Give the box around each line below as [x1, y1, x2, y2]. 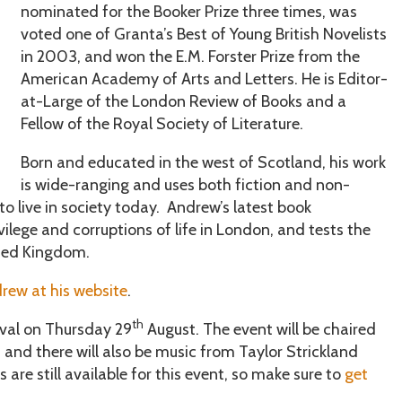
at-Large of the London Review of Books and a [20, 91, 346, 111]
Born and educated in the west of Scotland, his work [20, 152, 386, 172]
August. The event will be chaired [144, 319, 377, 339]
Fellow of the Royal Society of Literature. [20, 113, 303, 134]
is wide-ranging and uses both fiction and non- [20, 174, 350, 195]
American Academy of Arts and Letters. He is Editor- [20, 68, 388, 89]
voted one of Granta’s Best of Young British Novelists [20, 23, 387, 44]
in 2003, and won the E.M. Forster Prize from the [20, 46, 360, 66]
